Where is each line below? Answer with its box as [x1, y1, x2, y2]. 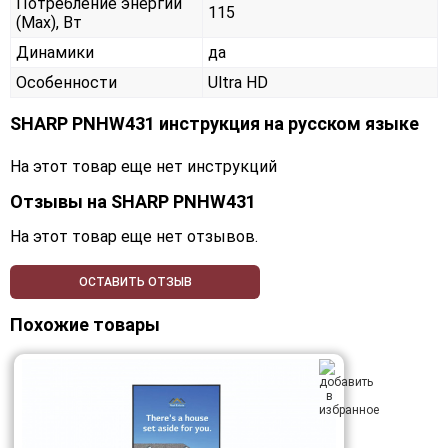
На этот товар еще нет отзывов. [10, 227, 258, 247]
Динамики [16, 43, 94, 63]
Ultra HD [208, 73, 268, 93]
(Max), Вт [16, 13, 82, 33]
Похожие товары [10, 314, 160, 336]
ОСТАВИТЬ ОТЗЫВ [78, 275, 192, 290]
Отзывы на [10, 191, 111, 213]
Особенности [16, 73, 117, 93]
